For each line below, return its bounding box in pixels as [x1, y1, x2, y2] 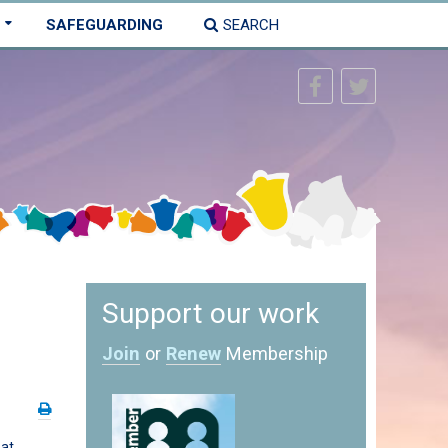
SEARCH [223, 16, 279, 34]
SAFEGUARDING [46, 16, 163, 34]
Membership [221, 343, 328, 364]
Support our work [102, 297, 319, 330]
